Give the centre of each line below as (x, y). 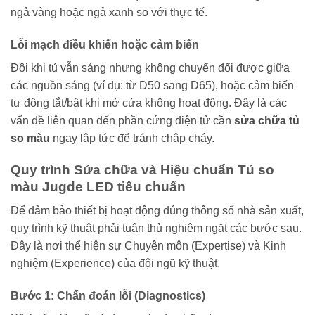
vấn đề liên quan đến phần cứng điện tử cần (122, 120)
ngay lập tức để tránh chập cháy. (132, 138)
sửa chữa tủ (267, 120)
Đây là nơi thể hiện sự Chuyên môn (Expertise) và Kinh (148, 246)
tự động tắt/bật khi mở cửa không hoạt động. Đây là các (149, 103)
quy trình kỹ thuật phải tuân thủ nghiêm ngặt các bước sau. (156, 229)
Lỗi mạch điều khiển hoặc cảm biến (105, 44)
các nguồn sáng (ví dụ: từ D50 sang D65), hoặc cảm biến (152, 85)
